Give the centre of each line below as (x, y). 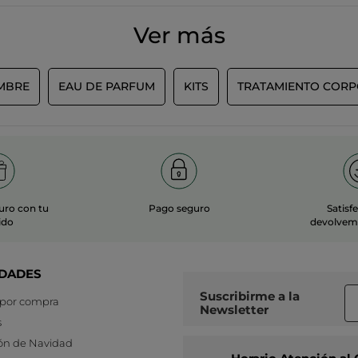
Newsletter (234, 310)
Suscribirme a (248, 296)
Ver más (179, 35)
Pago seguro (179, 208)
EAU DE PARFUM (107, 86)
